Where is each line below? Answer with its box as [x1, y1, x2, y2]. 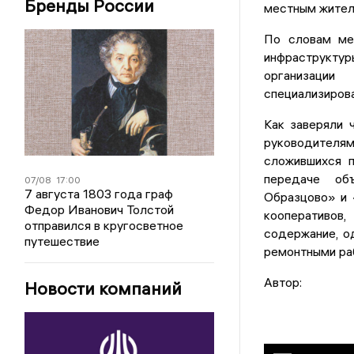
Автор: [263, 274, 302, 291]
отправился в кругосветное [24, 217, 184, 233]
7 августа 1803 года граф [24, 186, 174, 201]
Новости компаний [24, 277, 183, 299]
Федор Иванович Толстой [24, 201, 175, 217]
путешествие [24, 233, 100, 249]
